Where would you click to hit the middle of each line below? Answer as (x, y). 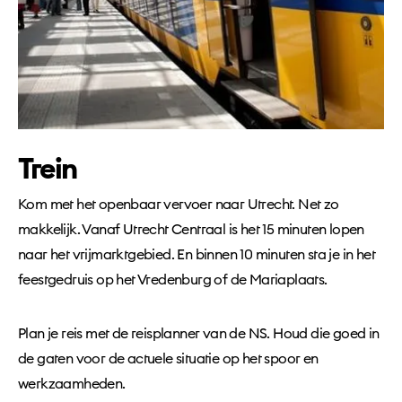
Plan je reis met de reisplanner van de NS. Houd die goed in (199, 334)
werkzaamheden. (72, 384)
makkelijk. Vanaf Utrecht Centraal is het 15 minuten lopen (191, 230)
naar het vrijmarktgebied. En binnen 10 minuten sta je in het (197, 255)
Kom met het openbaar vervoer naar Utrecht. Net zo (179, 205)
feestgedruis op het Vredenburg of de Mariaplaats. (173, 280)
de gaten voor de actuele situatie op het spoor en (168, 359)
